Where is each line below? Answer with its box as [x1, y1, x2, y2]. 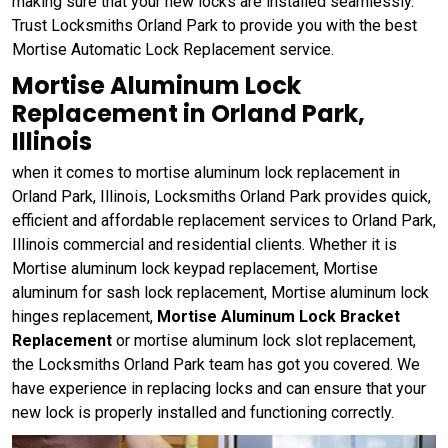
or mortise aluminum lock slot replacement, [112, 330, 416, 350]
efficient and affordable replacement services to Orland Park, [12, 210, 436, 230]
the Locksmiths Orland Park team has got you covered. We [12, 354, 420, 374]
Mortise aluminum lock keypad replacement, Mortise [12, 258, 378, 278]
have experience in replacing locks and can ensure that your [12, 378, 426, 398]
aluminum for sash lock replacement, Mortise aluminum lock [12, 282, 429, 302]
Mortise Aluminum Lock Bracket [157, 306, 400, 326]
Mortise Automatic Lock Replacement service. [12, 39, 334, 59]
